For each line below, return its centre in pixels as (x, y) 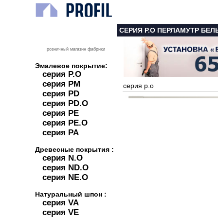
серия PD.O (65, 103)
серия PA (61, 133)
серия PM (61, 84)
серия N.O (63, 158)
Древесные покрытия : (74, 149)
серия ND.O (65, 168)
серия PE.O (65, 123)
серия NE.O (65, 177)
